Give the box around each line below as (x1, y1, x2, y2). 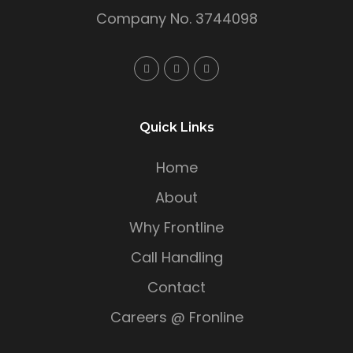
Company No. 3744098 (95, 9, 258, 29)
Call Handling (130, 247, 223, 268)
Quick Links (139, 120, 214, 136)
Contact (147, 277, 206, 298)
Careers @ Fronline (110, 307, 243, 328)
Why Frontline (129, 217, 224, 238)
